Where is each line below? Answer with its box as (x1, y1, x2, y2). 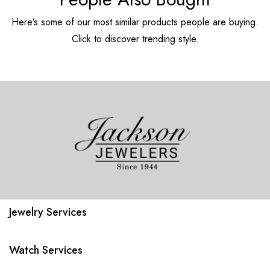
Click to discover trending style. (71, 31, 199, 46)
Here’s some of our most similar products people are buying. (11, 14, 259, 29)
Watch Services (9, 242, 83, 258)
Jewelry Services (9, 204, 87, 220)
